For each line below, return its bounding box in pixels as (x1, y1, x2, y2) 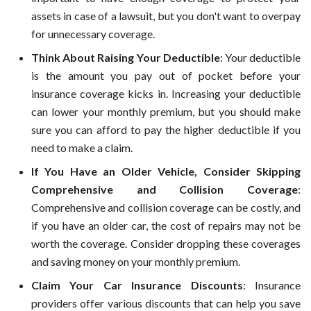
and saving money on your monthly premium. (31, 254, 240, 268)
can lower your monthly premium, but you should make (31, 104, 301, 118)
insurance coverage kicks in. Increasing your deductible (31, 86, 301, 100)
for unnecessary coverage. (31, 26, 155, 40)
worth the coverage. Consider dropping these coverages (31, 236, 301, 250)
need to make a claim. (31, 140, 133, 154)
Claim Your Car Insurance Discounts (31, 278, 243, 292)
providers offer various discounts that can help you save (31, 296, 301, 310)
